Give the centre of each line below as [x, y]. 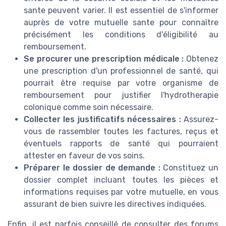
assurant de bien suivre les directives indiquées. [115, 204]
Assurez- [200, 119]
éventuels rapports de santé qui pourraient [121, 143]
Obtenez [201, 59]
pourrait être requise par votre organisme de [121, 83]
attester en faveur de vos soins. [84, 155]
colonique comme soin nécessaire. [89, 107]
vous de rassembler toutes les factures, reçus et [121, 131]
